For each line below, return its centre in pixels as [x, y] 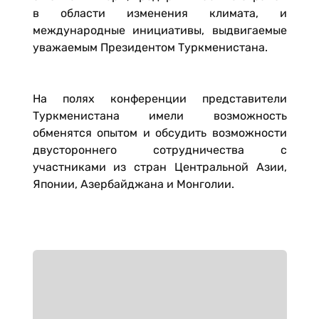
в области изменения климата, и [159, 13]
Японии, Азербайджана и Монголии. [133, 184]
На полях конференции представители [159, 99]
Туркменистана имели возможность [159, 116]
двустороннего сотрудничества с [159, 150]
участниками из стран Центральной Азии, [159, 167]
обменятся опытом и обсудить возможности [159, 133]
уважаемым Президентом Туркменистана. [150, 47]
